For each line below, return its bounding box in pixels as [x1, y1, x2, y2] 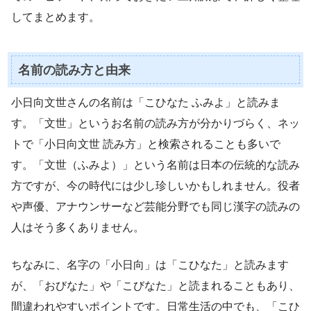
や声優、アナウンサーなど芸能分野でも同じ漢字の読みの [11, 201, 300, 213]
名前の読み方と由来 [17, 62, 131, 77]
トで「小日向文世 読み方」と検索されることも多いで [11, 138, 280, 151]
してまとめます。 [11, 10, 100, 23]
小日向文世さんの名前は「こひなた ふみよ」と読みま [11, 96, 280, 109]
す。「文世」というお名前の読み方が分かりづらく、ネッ [11, 117, 300, 130]
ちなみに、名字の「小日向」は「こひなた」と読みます [11, 259, 289, 271]
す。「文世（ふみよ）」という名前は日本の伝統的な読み [11, 159, 300, 171]
